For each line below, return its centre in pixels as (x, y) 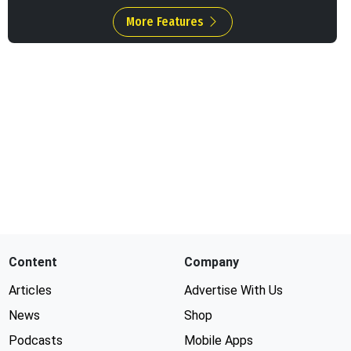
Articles (31, 291)
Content (33, 262)
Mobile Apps (218, 341)
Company (211, 262)
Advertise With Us (233, 291)
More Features (166, 22)
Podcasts (36, 341)
